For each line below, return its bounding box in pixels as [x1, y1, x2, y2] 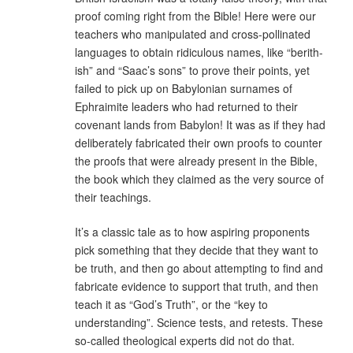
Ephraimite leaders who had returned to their [75, 98, 298, 114]
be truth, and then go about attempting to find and [75, 259, 323, 276]
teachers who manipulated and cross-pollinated [75, 25, 310, 42]
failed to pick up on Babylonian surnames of [75, 80, 292, 96]
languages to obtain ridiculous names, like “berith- [75, 43, 323, 60]
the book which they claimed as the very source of [75, 170, 324, 187]
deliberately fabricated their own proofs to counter [75, 134, 322, 150]
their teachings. [75, 188, 151, 205]
